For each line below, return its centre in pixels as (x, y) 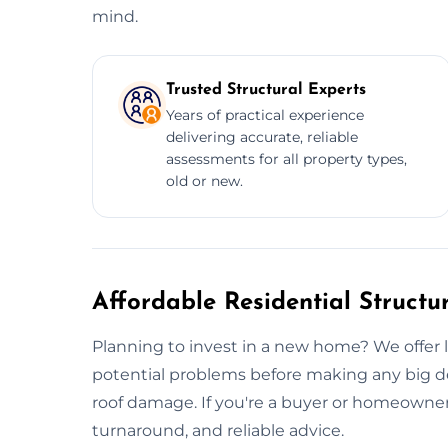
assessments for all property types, (286, 158)
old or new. (204, 180)
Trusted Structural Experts (266, 89)
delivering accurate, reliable (262, 136)
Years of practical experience (265, 114)
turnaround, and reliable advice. (218, 430)
